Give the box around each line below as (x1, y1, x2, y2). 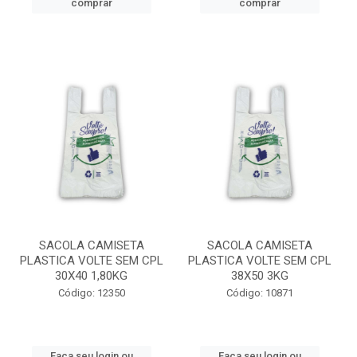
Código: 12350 (57, 287, 125, 299)
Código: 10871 (226, 287, 293, 299)
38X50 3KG (230, 269, 288, 283)
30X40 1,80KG (55, 269, 127, 283)
